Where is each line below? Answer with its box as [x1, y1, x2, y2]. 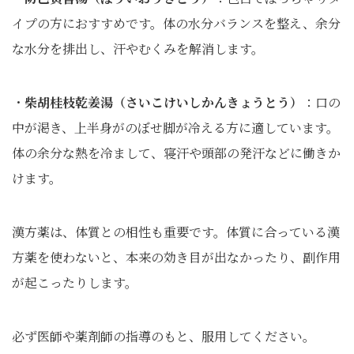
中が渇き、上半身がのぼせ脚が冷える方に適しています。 [12, 119, 339, 137]
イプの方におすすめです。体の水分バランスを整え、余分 [12, 14, 341, 32]
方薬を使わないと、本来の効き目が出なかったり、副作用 [12, 248, 341, 266]
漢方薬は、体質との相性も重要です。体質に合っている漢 [12, 223, 340, 241]
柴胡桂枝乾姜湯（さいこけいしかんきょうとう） [24, 93, 303, 111]
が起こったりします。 [12, 273, 137, 292]
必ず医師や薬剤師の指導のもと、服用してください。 [12, 327, 315, 345]
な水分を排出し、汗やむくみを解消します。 [12, 40, 264, 58]
